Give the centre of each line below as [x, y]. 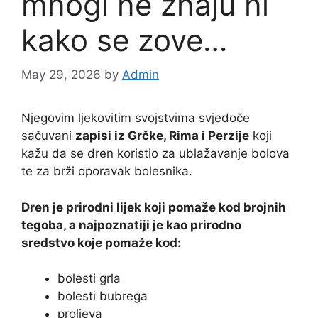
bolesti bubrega [103, 296]
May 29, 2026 [61, 75]
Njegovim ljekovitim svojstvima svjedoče [136, 118]
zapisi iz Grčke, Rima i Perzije [162, 136]
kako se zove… [124, 40]
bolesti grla [89, 279]
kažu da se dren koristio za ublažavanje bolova [155, 154]
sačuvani [48, 136]
